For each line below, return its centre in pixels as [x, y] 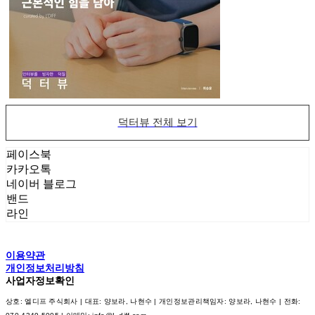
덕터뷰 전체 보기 [157, 122]
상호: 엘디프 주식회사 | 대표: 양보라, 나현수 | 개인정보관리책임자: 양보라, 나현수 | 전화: [153, 302]
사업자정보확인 [40, 281]
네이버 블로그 [41, 184]
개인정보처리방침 [45, 268]
